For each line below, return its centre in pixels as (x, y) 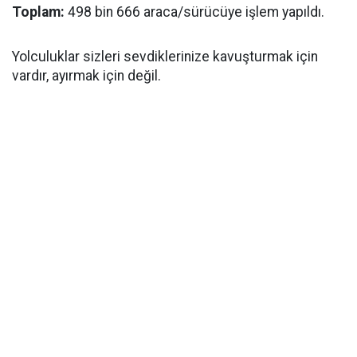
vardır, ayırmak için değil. (86, 76)
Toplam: (38, 12)
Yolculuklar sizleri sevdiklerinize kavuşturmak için (165, 57)
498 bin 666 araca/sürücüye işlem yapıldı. (194, 12)
